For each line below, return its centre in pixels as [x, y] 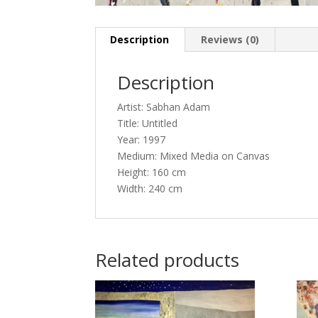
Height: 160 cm [152, 172]
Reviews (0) [230, 39]
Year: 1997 [142, 139]
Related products [168, 259]
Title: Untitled [148, 123]
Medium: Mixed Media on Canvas [194, 155]
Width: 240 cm [150, 188]
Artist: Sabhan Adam [164, 106]
